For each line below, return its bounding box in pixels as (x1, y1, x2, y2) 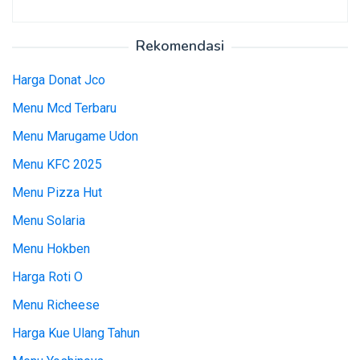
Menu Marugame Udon (12, 129, 138, 145)
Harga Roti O (12, 269, 83, 285)
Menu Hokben (12, 241, 90, 257)
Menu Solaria (12, 213, 85, 229)
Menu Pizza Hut (12, 185, 102, 201)
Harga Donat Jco (12, 72, 105, 88)
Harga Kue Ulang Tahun (12, 325, 140, 342)
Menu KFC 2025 (12, 157, 102, 173)
